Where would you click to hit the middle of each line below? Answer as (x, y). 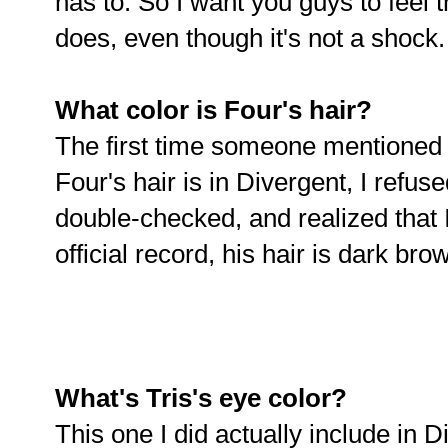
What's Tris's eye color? (201, 398)
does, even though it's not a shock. (250, 38)
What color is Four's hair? (213, 110)
